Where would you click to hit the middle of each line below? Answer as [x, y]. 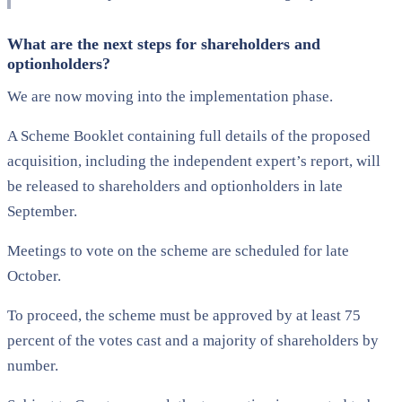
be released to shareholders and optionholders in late [175, 186]
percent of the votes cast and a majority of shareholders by [193, 340]
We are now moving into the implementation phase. [170, 96]
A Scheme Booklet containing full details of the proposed [189, 135]
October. [34, 275]
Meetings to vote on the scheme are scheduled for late [178, 250]
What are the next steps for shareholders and [164, 44]
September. [42, 211]
